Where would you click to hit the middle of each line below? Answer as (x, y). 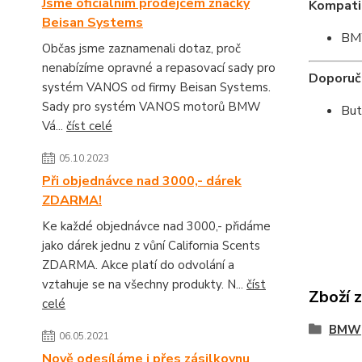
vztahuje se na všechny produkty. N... (144, 284)
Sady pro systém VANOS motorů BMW (152, 107)
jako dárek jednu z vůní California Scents (151, 246)
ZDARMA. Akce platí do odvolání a (138, 265)
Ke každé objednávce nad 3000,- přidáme (156, 226)
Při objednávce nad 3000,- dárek (142, 181)
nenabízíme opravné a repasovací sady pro (159, 68)
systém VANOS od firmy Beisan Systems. (156, 87)
